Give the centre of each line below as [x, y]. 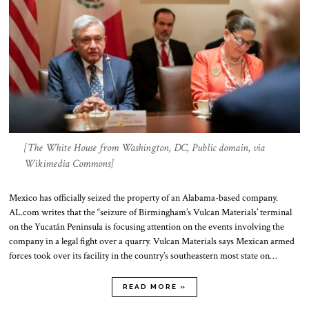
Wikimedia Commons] [69, 163]
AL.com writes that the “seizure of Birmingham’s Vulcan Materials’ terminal [151, 212]
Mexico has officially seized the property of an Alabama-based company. [144, 198]
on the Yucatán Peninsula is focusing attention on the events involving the [147, 227]
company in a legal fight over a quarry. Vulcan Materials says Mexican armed [152, 241]
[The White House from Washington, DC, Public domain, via [144, 148]
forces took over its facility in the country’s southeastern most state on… [143, 256]
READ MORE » [154, 286]
